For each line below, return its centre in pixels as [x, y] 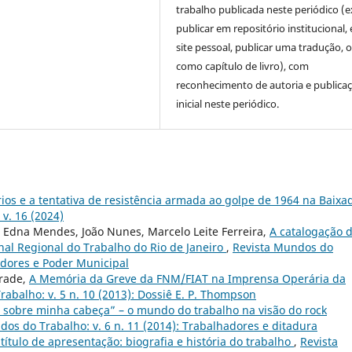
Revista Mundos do [283, 247]
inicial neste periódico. [228, 103]
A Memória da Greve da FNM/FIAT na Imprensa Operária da [187, 278]
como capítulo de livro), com [243, 66]
